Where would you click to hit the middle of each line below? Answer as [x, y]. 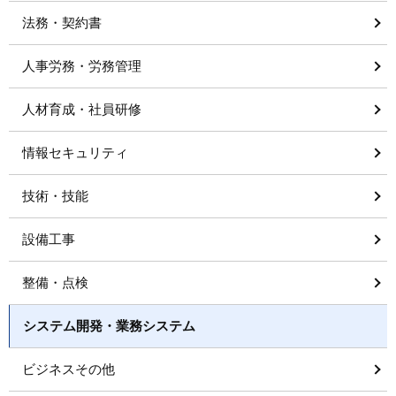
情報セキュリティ [75, 152]
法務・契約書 [62, 23]
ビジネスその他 [69, 369]
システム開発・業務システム [109, 326]
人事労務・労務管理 [82, 66]
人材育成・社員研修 [82, 109]
